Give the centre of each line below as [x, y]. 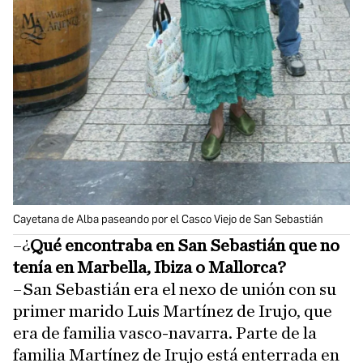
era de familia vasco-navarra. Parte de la [165, 333]
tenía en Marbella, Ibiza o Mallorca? [149, 267]
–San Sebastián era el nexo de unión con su [175, 289]
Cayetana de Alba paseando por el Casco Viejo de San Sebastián [168, 219]
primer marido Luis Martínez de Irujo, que [173, 311]
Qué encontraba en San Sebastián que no [185, 246]
